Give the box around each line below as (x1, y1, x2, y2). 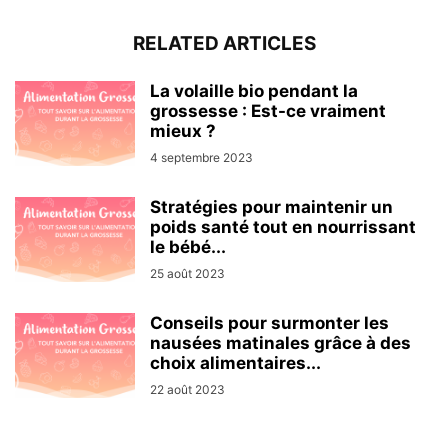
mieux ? (150, 120, 216, 141)
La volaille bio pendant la (150, 80, 358, 101)
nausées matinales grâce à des (150, 332, 411, 353)
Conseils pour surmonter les (150, 312, 389, 333)
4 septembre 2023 (150, 149, 253, 165)
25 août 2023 (150, 265, 225, 281)
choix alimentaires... (150, 352, 321, 373)
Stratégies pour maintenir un (150, 196, 393, 217)
